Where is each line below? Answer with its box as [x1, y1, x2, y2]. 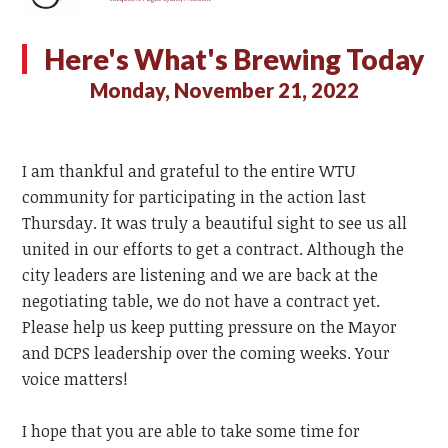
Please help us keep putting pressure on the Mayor [22, 316, 398, 339]
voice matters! [22, 368, 129, 391]
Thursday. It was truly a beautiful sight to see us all [22, 212, 408, 235]
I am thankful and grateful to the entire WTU [22, 160, 356, 183]
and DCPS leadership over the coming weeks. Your [22, 342, 391, 365]
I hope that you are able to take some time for [22, 420, 361, 443]
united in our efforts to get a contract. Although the [22, 238, 405, 261]
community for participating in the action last [22, 186, 367, 209]
